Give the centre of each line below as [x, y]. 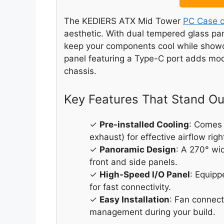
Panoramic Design [138, 149]
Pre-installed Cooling [144, 124]
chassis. [80, 71]
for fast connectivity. [130, 187]
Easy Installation [134, 199]
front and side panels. [133, 162]
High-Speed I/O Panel [145, 174]
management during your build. [152, 212]
